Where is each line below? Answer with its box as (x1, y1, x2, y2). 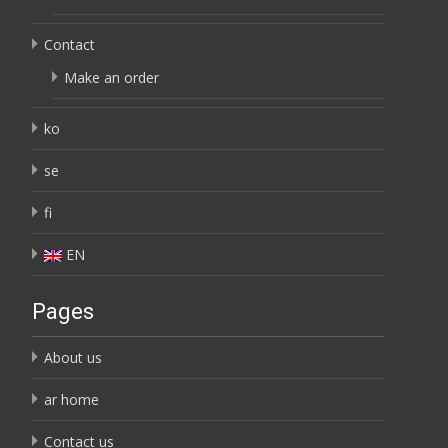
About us (44, 348, 102, 367)
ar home (44, 390, 99, 409)
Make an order (64, 68, 159, 87)
